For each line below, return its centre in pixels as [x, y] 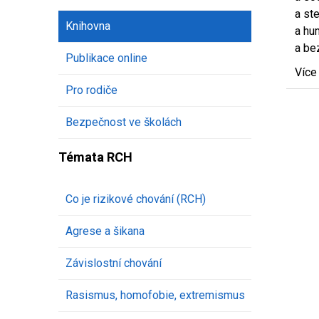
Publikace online [106, 58]
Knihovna [88, 26]
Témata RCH [95, 157]
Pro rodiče [91, 90]
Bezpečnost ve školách [124, 122]
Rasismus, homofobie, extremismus [155, 296]
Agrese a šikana [105, 231]
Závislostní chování [114, 263]
